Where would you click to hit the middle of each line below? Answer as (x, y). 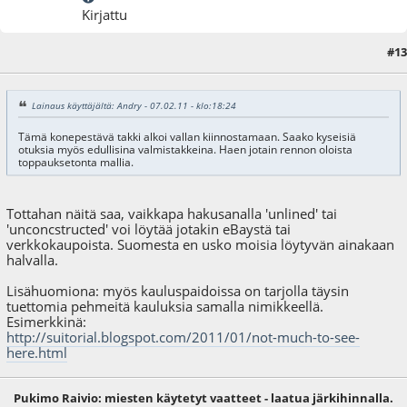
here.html (37, 352)
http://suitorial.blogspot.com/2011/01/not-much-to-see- (184, 337)
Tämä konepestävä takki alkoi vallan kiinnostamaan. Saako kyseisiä (187, 136)
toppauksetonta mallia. (75, 162)
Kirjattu (105, 15)
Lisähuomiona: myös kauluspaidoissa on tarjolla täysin (178, 290)
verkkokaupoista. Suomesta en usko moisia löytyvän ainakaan (201, 244)
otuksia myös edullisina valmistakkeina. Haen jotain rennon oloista (185, 149)
